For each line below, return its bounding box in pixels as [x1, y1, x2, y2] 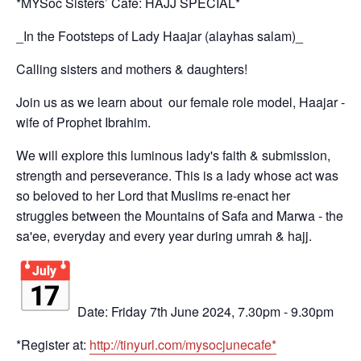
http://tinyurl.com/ [89, 335, 185, 355]
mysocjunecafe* [185, 335, 276, 355]
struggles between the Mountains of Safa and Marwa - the [16, 206, 343, 226]
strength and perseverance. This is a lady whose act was [16, 166, 338, 185]
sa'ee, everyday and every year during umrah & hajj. [16, 226, 312, 246]
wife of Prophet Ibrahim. [16, 113, 151, 132]
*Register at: [16, 335, 89, 355]
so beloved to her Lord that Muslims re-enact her [16, 186, 290, 205]
